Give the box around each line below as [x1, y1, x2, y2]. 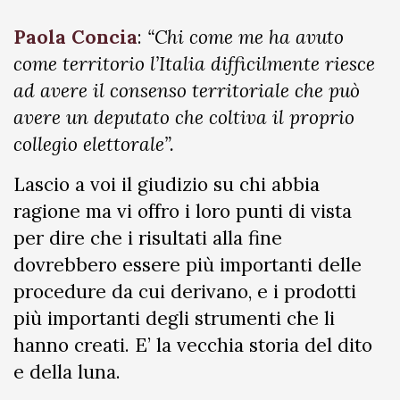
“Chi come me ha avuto [147, 25, 344, 49]
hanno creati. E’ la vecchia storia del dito [13, 333, 372, 357]
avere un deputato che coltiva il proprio [13, 105, 354, 129]
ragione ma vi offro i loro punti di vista [13, 199, 352, 223]
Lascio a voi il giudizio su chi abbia [13, 172, 320, 196]
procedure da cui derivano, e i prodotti [13, 279, 356, 304]
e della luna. [13, 360, 121, 384]
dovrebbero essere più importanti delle [13, 253, 362, 277]
